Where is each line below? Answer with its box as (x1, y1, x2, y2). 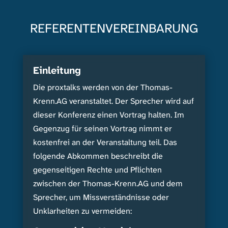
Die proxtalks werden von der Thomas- (33, 82, 173, 93)
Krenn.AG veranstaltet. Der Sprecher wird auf (33, 96, 194, 107)
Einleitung (33, 64, 81, 77)
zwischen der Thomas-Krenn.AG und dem (33, 178, 183, 189)
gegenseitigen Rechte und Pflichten (33, 164, 162, 176)
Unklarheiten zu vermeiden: (33, 206, 132, 217)
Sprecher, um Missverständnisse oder (33, 192, 169, 203)
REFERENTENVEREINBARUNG (30, 20, 198, 37)
